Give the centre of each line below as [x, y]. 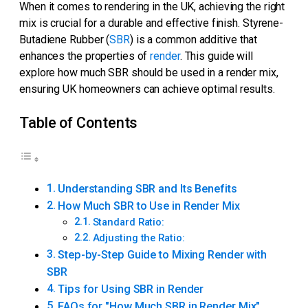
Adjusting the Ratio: [139, 238]
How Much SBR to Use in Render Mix [149, 206]
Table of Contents [79, 123]
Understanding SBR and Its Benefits [147, 188]
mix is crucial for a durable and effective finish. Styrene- [152, 23]
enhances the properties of [85, 56]
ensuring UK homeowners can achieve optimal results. [147, 89]
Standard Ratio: [129, 222]
